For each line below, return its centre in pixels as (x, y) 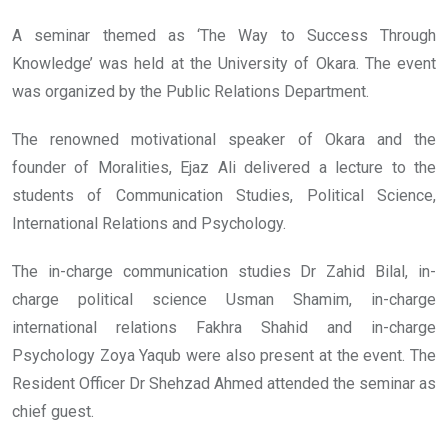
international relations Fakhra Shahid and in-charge (224, 328)
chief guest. (53, 412)
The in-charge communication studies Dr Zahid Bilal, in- (224, 272)
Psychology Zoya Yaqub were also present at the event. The (224, 356)
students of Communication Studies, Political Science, (224, 196)
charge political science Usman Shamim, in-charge (224, 300)
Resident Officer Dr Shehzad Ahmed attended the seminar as (224, 384)
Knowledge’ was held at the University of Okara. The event (224, 64)
